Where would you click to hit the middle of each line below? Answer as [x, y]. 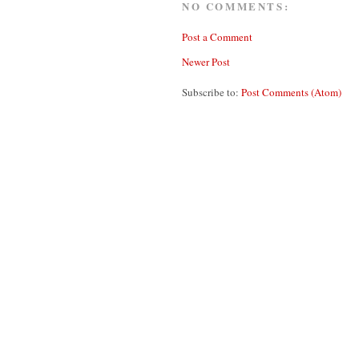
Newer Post [206, 61]
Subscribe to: [212, 92]
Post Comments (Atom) [291, 92]
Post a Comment [217, 36]
